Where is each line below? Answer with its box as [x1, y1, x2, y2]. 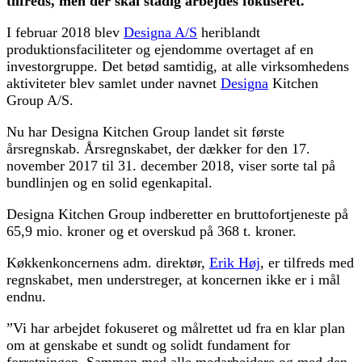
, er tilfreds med [260, 254, 354, 271]
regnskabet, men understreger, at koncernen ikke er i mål [6, 271, 340, 288]
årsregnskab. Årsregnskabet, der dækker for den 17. [6, 140, 310, 157]
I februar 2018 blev [6, 23, 124, 40]
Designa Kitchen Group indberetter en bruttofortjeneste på [6, 205, 348, 222]
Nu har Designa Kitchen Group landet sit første [6, 123, 284, 140]
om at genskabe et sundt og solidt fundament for [6, 336, 290, 353]
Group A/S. [6, 91, 74, 108]
